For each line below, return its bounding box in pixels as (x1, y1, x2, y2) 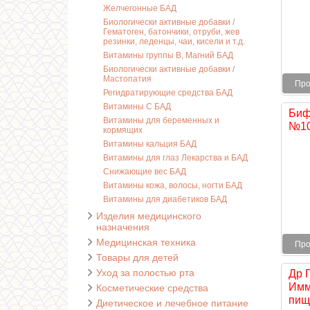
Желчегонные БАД (103, 3, 176, 13)
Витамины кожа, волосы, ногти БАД (103, 181, 242, 190)
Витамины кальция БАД (103, 139, 197, 149)
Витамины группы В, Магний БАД (103, 51, 233, 60)
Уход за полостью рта (96, 267, 194, 278)
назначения (96, 221, 149, 232)
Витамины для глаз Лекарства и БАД (103, 153, 248, 163)
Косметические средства (96, 282, 208, 293)
